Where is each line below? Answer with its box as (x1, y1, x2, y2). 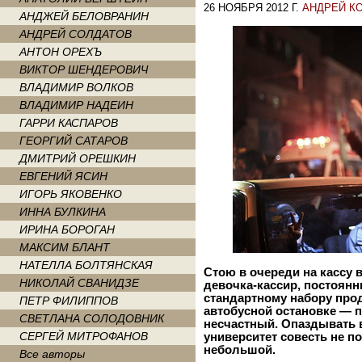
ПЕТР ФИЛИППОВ (19, 294, 118, 307)
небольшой (204, 343, 272, 356)
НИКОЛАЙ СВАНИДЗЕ (19, 276, 139, 289)
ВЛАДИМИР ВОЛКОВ (19, 81, 133, 94)
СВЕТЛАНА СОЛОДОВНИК (19, 312, 164, 325)
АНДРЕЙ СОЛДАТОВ (19, 27, 132, 40)
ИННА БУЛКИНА (19, 205, 106, 218)
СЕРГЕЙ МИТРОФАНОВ (19, 330, 148, 343)
